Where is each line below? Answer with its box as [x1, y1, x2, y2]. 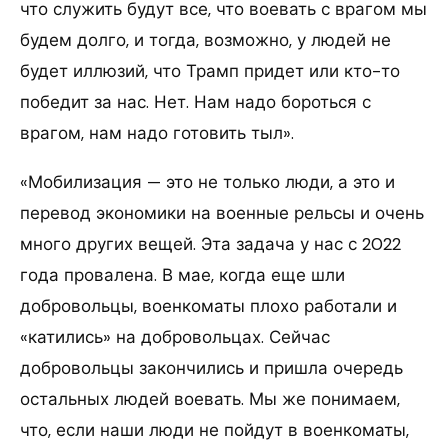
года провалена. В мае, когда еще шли [20, 264, 345, 287]
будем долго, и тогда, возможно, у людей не [20, 29, 391, 52]
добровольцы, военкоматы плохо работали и [20, 295, 397, 318]
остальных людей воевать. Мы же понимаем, [20, 388, 400, 411]
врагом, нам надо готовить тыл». [20, 122, 294, 145]
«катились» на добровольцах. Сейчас [20, 326, 330, 349]
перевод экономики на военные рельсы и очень [20, 202, 424, 225]
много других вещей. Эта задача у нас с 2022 [20, 233, 401, 256]
